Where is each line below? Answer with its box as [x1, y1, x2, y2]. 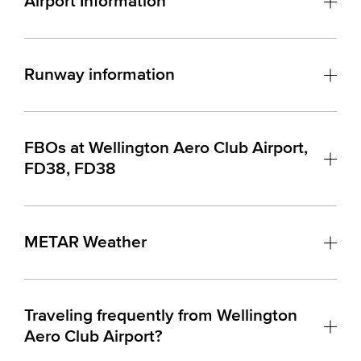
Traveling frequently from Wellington [24, 305, 297, 326]
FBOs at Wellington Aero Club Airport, [24, 138, 308, 158]
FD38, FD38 [24, 159, 116, 179]
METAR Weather [24, 232, 147, 252]
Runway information [24, 64, 175, 85]
